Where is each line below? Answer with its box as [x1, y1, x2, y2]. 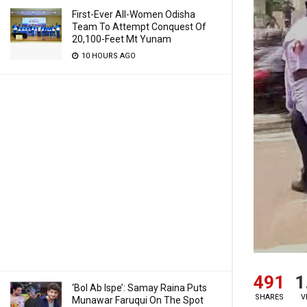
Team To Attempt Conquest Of [72, 21, 206, 32]
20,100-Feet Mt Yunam [72, 34, 171, 45]
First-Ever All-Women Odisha [72, 9, 195, 20]
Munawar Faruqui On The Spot [72, 295, 204, 306]
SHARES [254, 293, 284, 302]
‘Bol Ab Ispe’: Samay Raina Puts [72, 282, 207, 293]
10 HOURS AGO [79, 51, 136, 60]
